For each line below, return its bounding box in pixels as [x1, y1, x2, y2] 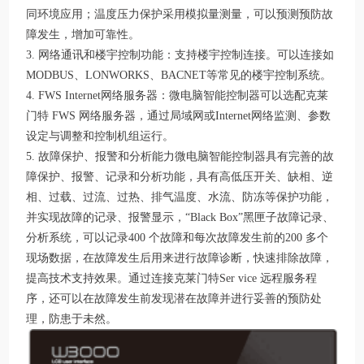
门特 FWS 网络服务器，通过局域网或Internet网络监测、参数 [26, 110, 331, 123]
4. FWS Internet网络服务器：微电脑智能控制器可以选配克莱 [26, 89, 329, 102]
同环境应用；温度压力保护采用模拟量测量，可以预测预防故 [26, 8, 334, 21]
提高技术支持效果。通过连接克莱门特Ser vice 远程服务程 [26, 272, 318, 285]
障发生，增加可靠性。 [26, 28, 141, 41]
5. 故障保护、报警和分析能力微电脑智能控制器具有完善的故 [26, 150, 335, 163]
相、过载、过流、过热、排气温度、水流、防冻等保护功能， [26, 191, 334, 204]
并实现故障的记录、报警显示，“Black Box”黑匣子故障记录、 [26, 211, 335, 224]
